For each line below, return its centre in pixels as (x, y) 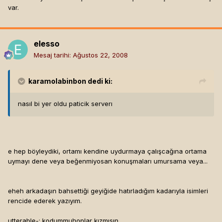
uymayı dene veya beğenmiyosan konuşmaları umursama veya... (108, 161)
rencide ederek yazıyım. (45, 201)
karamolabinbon (57, 81)
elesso (47, 44)
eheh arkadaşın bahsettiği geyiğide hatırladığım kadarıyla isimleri (108, 191)
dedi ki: (99, 81)
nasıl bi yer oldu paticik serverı (65, 104)
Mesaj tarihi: (53, 55)
